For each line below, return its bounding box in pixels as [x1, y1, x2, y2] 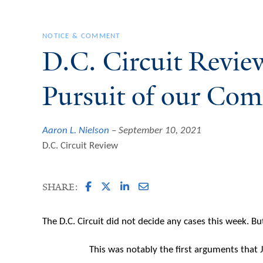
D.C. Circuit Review [42, 141, 118, 151]
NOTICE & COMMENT [42, 32, 120, 40]
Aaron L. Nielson [42, 125, 109, 136]
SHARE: [42, 180, 78, 193]
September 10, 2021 [119, 125, 201, 136]
